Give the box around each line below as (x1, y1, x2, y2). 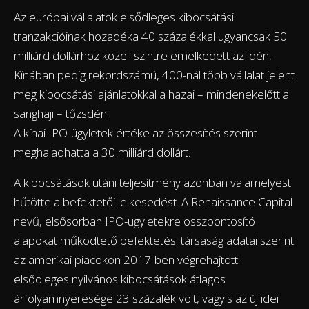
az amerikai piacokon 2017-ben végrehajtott (14, 251, 238, 268)
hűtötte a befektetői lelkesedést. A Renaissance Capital (14, 193, 292, 210)
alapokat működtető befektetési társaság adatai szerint (14, 232, 294, 248)
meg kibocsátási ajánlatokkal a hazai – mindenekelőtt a (14, 86, 289, 102)
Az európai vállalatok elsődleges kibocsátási (14, 8, 234, 25)
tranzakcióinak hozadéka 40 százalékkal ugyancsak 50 (14, 28, 287, 44)
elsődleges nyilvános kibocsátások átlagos (14, 270, 226, 287)
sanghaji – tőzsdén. (14, 105, 109, 121)
